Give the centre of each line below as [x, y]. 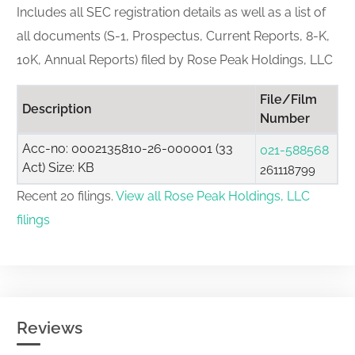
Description [57, 109]
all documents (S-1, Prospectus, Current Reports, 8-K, [173, 36]
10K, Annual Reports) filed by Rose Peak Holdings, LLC [175, 60]
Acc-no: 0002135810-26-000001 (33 [128, 149]
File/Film [288, 99]
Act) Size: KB [58, 168]
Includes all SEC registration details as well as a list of [171, 12]
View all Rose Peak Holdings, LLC [213, 196]
